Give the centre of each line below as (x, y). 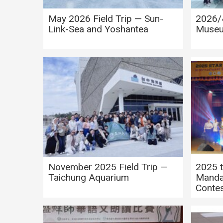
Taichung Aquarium (88, 177)
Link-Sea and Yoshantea (98, 29)
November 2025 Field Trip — (108, 167)
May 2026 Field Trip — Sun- (106, 18)
